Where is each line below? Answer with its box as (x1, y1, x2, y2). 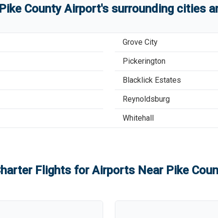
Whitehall (123, 113, 154, 123)
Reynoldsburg (123, 94, 170, 104)
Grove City (123, 37, 158, 47)
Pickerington (123, 56, 165, 66)
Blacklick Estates (123, 75, 181, 85)
